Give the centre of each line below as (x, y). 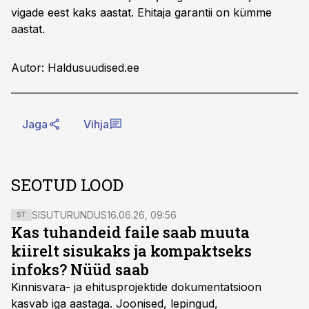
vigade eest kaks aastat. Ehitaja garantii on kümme (141, 12)
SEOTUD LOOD (67, 185)
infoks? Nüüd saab (80, 269)
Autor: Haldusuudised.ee (75, 68)
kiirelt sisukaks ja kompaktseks (131, 251)
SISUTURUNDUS (69, 215)
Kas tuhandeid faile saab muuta (130, 232)
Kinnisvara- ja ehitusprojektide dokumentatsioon (136, 287)
